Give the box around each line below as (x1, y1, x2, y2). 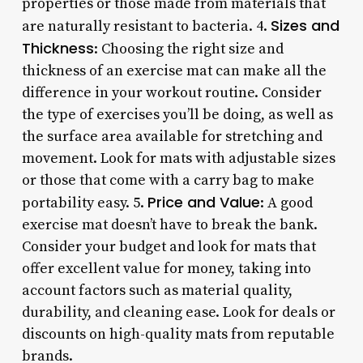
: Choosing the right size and (93, 39, 284, 58)
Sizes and (270, 15, 340, 36)
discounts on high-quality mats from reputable (21, 324, 335, 344)
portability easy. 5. (21, 193, 147, 212)
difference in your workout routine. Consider (21, 83, 322, 102)
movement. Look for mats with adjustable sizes (21, 148, 335, 168)
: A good (259, 193, 313, 212)
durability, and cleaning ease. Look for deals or (21, 302, 335, 322)
